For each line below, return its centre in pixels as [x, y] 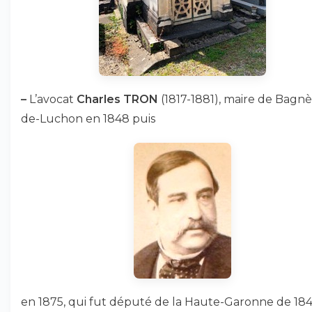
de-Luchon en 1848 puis [88, 119]
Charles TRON [117, 99]
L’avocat [52, 99]
